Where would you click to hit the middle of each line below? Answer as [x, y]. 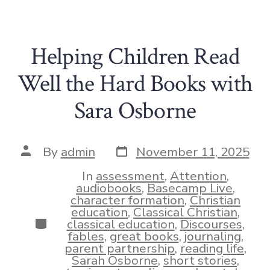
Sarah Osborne [115, 260]
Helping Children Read [135, 56]
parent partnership [120, 248]
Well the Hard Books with [135, 83]
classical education [121, 224]
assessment [130, 176]
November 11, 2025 [193, 152]
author [39, 162]
